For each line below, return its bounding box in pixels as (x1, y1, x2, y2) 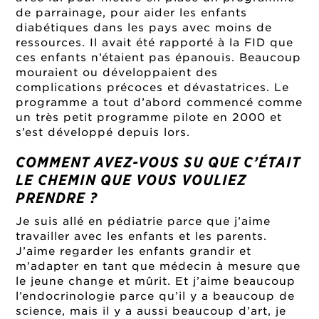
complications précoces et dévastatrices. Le (16, 81, 290, 94)
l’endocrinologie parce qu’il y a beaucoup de (16, 289, 296, 303)
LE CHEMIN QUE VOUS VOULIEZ (16, 171, 248, 189)
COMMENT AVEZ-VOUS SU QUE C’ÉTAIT (16, 153, 301, 171)
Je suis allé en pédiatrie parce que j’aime (16, 214, 271, 228)
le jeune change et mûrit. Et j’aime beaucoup (16, 274, 296, 288)
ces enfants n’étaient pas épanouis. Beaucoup (16, 51, 302, 64)
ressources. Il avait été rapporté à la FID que (16, 36, 294, 49)
